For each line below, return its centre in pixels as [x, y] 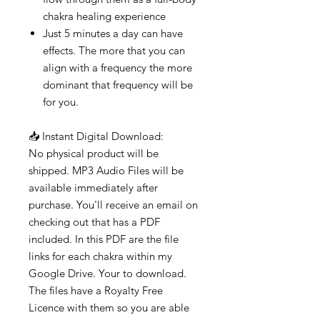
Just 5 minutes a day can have [113, 34]
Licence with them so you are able [109, 308]
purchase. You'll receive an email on [113, 205]
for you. [61, 102]
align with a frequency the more [117, 68]
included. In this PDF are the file [104, 239]
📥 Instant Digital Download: [96, 136]
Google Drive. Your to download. [107, 274]
